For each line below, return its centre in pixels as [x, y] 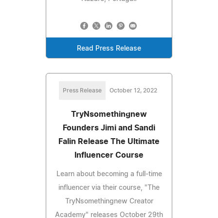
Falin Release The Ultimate [109, 142]
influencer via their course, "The [109, 188]
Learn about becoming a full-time [109, 174]
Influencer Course [109, 155]
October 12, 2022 [133, 91]
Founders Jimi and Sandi [109, 128]
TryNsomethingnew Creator [109, 202]
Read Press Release [109, 49]
